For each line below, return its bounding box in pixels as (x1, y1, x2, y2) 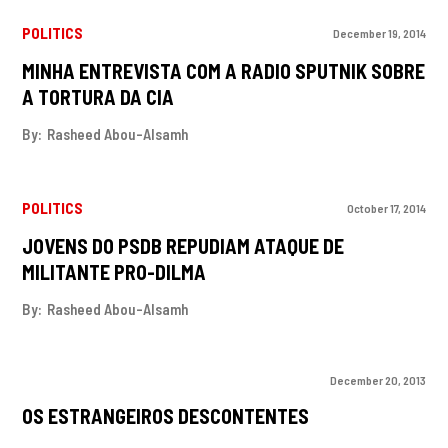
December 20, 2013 (329, 373, 426, 388)
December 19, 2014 (332, 25, 426, 40)
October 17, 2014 (346, 200, 426, 215)
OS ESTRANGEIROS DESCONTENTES (22, 403, 310, 428)
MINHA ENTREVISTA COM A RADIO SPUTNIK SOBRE (22, 58, 426, 83)
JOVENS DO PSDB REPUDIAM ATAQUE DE (22, 233, 345, 258)
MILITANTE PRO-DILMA (22, 259, 207, 284)
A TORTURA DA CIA (22, 84, 175, 109)
